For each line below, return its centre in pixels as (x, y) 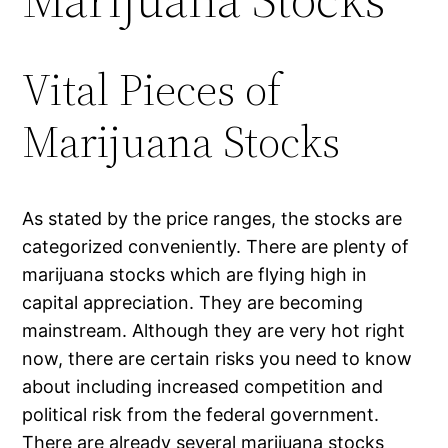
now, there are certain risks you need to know (217, 358)
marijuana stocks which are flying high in (195, 274)
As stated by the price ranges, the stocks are (212, 218)
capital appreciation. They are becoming (193, 302)
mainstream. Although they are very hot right (214, 330)
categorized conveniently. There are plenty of (216, 246)
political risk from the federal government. (201, 414)
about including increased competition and (203, 386)
